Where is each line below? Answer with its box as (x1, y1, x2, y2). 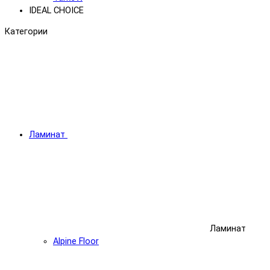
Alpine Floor (53, 236, 99, 246)
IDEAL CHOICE (29, 5, 84, 16)
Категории (5, 27, 48, 37)
